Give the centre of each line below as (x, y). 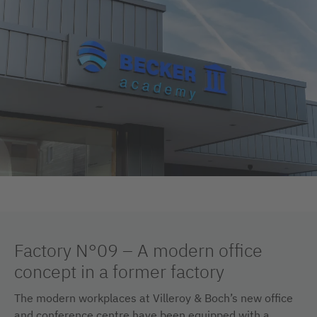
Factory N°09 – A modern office (138, 250)
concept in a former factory (119, 271)
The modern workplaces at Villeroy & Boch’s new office (154, 298)
